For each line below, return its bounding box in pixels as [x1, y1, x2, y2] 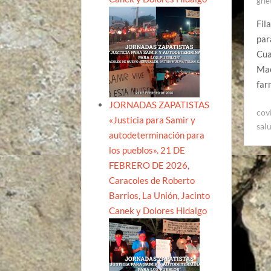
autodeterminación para [109, 129, 205, 140]
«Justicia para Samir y [109, 114, 196, 125]
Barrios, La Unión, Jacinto [109, 189, 211, 201]
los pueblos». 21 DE [109, 144, 186, 155]
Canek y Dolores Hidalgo [109, 204, 207, 216]
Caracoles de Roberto [109, 174, 195, 186]
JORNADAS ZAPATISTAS [109, 99, 210, 110]
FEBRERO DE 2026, [109, 159, 190, 171]
